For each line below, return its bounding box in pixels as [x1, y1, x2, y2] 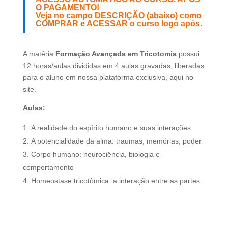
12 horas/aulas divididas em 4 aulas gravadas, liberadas [22, 62, 204, 70]
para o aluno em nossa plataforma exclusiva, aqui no [22, 73, 193, 82]
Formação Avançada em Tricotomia [55, 50, 177, 59]
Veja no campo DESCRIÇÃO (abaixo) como [35, 11, 202, 20]
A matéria [22, 50, 55, 59]
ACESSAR [86, 19, 128, 28]
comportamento [22, 163, 74, 172]
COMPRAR [35, 19, 78, 28]
